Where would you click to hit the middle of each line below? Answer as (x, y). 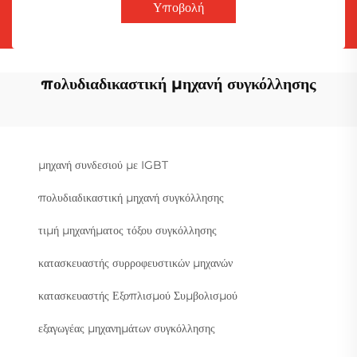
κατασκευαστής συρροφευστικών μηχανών (135, 263)
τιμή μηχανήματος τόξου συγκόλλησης (127, 230)
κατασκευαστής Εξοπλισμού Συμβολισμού (138, 295)
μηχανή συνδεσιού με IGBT (103, 165)
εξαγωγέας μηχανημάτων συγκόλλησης (127, 328)
